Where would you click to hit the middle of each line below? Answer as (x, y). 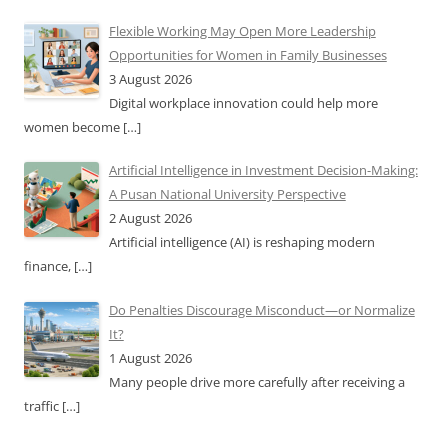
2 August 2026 (150, 218)
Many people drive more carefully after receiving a (256, 381)
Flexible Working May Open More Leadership (242, 30)
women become (73, 126)
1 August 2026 (150, 357)
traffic (43, 405)
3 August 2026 (150, 78)
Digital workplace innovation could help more (243, 102)
